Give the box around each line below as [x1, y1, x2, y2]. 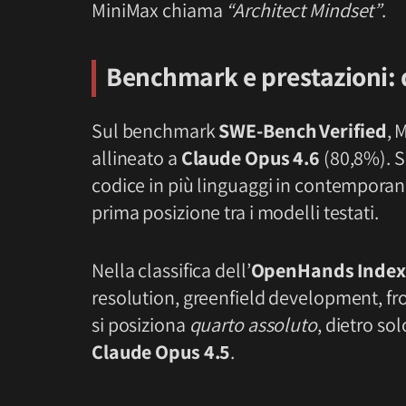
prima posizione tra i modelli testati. [92, 199, 379, 226]
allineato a [92, 145, 181, 171]
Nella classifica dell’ [92, 257, 251, 284]
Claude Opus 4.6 [180, 145, 321, 171]
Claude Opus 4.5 [92, 339, 231, 365]
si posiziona [92, 312, 189, 338]
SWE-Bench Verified [218, 118, 387, 144]
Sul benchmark [92, 118, 219, 144]
